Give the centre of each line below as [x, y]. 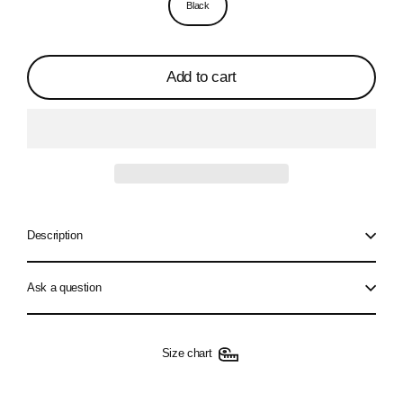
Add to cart [201, 76]
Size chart [187, 354]
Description [55, 235]
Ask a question [64, 287]
